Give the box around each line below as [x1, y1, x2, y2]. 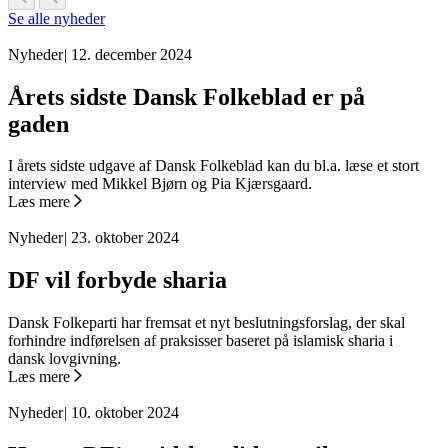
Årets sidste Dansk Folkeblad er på [8, 83, 365, 110]
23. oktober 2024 [71, 229, 179, 247]
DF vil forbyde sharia [8, 267, 227, 294]
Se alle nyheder [8, 9, 105, 27]
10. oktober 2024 [71, 404, 179, 422]
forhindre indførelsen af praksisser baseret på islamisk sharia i [8, 332, 393, 350]
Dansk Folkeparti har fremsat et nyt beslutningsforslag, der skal [8, 314, 405, 332]
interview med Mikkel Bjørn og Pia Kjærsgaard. [8, 175, 312, 193]
